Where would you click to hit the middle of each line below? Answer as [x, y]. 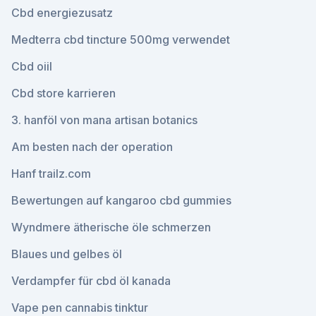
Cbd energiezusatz [62, 13]
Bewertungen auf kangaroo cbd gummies [121, 200]
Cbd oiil [32, 66]
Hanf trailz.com [51, 174]
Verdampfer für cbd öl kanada [91, 281]
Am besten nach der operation [92, 147]
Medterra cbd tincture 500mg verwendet [121, 39]
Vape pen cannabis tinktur [80, 308]
